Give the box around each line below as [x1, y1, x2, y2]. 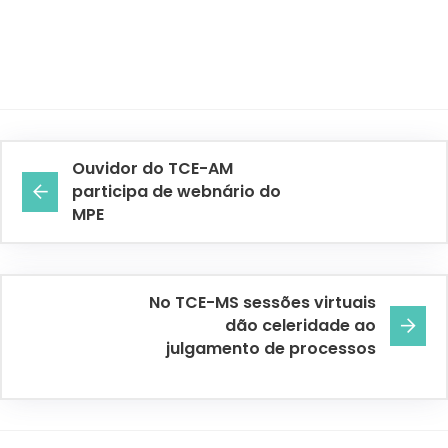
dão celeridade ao [225, 314, 376, 338]
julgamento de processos [166, 337, 376, 361]
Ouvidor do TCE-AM [72, 157, 233, 181]
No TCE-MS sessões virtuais [149, 291, 376, 315]
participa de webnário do [72, 180, 281, 204]
